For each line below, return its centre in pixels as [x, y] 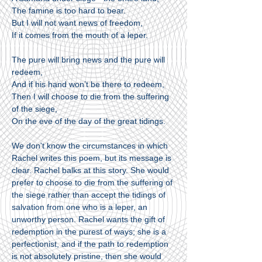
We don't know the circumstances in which [90, 146]
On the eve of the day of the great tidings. [89, 121]
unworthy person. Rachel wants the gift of [88, 219]
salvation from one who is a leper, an [80, 207]
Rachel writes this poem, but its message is [92, 158]
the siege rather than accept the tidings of [89, 195]
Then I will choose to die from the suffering [90, 96]
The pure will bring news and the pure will [88, 60]
